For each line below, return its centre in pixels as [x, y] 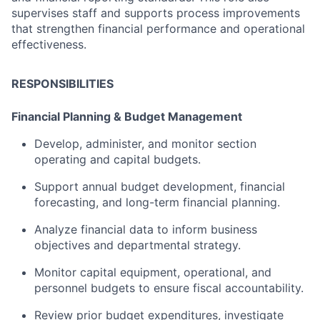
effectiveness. [49, 45]
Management [205, 117]
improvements [261, 13]
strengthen [67, 29]
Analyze [57, 230]
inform [191, 230]
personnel [62, 288]
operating [62, 160]
